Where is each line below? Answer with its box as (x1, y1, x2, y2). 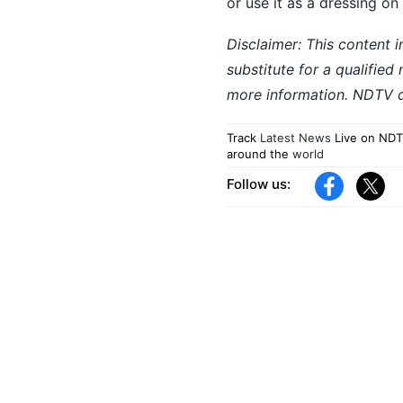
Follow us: (226, 175, 291, 193)
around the (226, 146, 289, 161)
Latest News (259, 130, 331, 145)
